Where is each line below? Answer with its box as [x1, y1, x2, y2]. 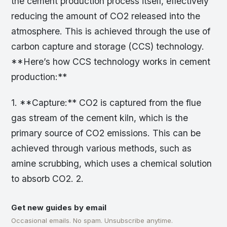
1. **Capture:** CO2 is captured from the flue [11, 97, 202, 108]
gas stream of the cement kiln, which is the [11, 112, 188, 124]
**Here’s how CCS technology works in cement [11, 56, 211, 67]
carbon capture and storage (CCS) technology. [11, 41, 205, 52]
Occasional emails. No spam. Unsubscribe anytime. [11, 216, 173, 225]
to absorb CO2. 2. [11, 173, 84, 184]
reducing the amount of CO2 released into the [11, 11, 201, 22]
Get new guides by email [11, 203, 107, 213]
